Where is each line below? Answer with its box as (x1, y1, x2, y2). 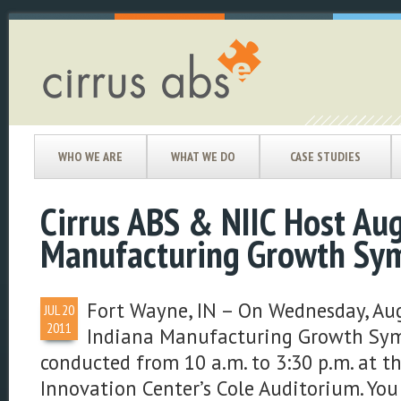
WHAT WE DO (171, 149, 235, 165)
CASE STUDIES (290, 149, 361, 165)
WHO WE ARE (58, 149, 123, 165)
